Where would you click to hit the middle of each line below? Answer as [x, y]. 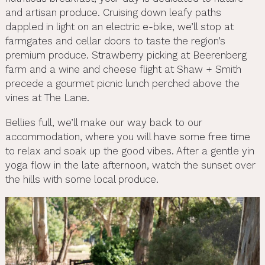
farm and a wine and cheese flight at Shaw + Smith [123, 70]
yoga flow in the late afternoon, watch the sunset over [130, 165]
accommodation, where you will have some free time [127, 137]
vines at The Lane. [47, 98]
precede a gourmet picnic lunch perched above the [122, 84]
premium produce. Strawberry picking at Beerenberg [126, 55]
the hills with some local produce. [82, 180]
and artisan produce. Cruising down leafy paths [113, 13]
